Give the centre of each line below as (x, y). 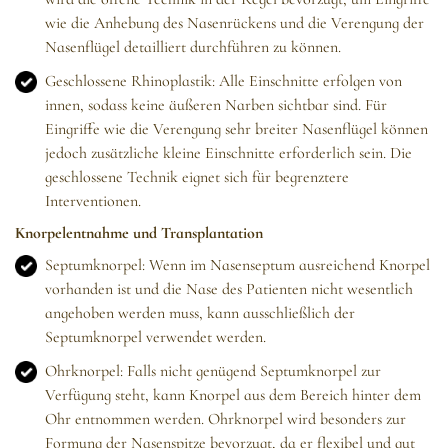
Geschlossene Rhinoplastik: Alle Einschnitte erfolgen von (223, 81)
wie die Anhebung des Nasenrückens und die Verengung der (234, 23)
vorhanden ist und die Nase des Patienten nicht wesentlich (229, 289)
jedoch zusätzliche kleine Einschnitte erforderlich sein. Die (228, 153)
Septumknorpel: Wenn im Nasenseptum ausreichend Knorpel (237, 265)
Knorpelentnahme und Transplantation (139, 233)
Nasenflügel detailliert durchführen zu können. (193, 47)
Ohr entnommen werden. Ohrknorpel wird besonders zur (225, 419)
